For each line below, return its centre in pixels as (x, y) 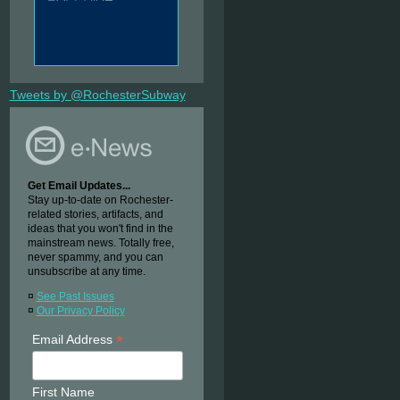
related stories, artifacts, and (95, 214)
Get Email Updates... (79, 186)
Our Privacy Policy (80, 311)
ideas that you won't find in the (100, 229)
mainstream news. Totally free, (100, 243)
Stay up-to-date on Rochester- (100, 200)
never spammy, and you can (95, 257)
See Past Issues (75, 296)
